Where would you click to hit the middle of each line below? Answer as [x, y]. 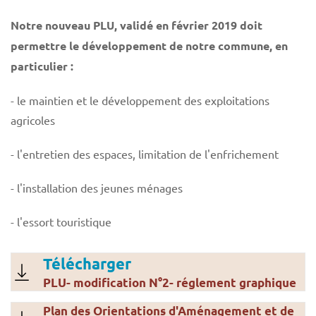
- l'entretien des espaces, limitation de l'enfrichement [145, 153]
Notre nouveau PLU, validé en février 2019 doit [136, 25]
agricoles [33, 120]
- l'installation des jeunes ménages [97, 187]
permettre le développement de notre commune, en [149, 45]
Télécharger [87, 263]
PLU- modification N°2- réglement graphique [170, 282]
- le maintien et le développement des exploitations [140, 100]
